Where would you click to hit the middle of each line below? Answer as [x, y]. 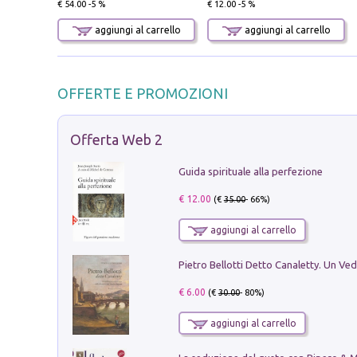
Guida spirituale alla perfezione [250, 172]
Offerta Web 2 [116, 139]
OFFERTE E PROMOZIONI [143, 93]
